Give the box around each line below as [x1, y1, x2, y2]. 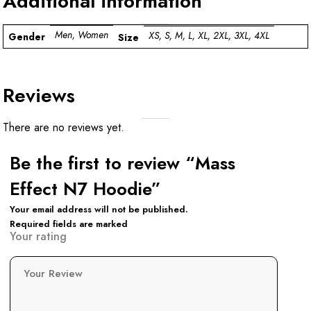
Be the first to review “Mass [10, 150, 235, 176]
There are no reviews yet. [3, 119, 124, 135]
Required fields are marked [10, 217, 128, 230]
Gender [8, 29, 45, 44]
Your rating [10, 228, 67, 244]
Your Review [24, 265, 86, 281]
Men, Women [55, 28, 108, 42]
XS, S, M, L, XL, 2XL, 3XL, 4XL [149, 28, 269, 43]
